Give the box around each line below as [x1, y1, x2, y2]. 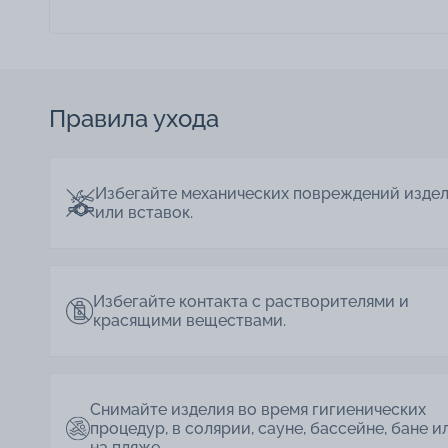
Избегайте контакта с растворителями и [92, 292, 409, 312]
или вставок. [94, 203, 193, 223]
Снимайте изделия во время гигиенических [90, 400, 426, 420]
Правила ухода [49, 104, 219, 134]
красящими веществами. [92, 311, 286, 331]
